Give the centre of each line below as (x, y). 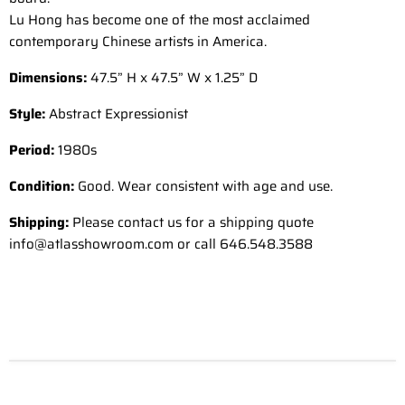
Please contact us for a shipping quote (193, 223)
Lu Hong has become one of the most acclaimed (160, 20)
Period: (32, 151)
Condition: (42, 187)
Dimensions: (50, 78)
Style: (27, 114)
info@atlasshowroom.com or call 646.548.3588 (161, 245)
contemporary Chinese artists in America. (138, 42)
